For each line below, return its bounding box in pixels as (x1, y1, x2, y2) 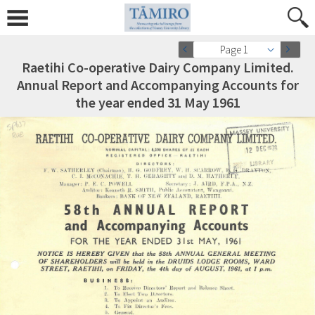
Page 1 (220, 43, 248, 56)
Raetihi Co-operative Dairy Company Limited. (21, 58, 294, 76)
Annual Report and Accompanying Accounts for (16, 76, 299, 94)
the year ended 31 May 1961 (75, 94, 240, 111)
